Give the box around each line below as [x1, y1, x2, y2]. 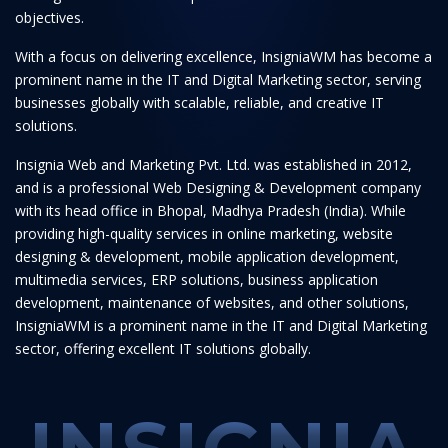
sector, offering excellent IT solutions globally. [15, 339, 311, 358]
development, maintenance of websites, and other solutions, [15, 293, 409, 312]
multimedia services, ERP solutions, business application [15, 270, 378, 289]
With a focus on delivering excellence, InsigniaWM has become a [15, 47, 432, 66]
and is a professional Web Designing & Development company [15, 178, 421, 197]
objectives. [15, 8, 84, 27]
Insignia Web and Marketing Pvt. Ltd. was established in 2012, [15, 155, 412, 174]
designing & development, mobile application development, [15, 247, 399, 266]
